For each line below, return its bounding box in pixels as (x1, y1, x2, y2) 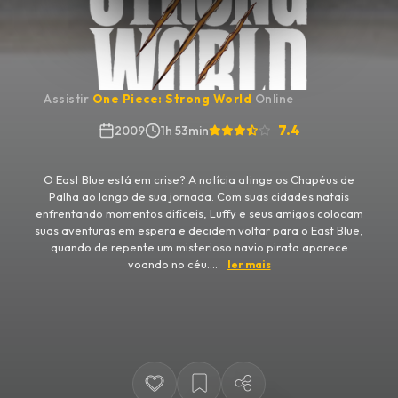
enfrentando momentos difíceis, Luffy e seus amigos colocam (35, 205, 363, 220)
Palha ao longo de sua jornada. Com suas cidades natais (49, 188, 349, 203)
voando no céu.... (127, 256, 220, 271)
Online (251, 90, 294, 107)
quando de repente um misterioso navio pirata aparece (50, 239, 348, 254)
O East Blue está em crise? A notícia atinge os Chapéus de (44, 171, 354, 187)
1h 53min (161, 122, 209, 139)
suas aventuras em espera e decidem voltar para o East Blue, (35, 222, 363, 237)
